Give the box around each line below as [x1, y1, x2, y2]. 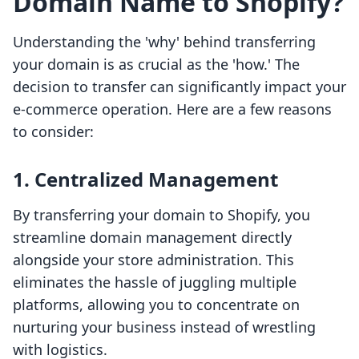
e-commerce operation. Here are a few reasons [13, 99, 332, 119]
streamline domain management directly [13, 228, 292, 248]
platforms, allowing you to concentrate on [13, 295, 300, 315]
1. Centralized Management [13, 166, 278, 193]
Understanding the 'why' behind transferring [13, 32, 316, 52]
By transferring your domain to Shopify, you [13, 205, 310, 225]
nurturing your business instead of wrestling [13, 317, 316, 337]
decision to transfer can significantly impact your [13, 77, 346, 97]
